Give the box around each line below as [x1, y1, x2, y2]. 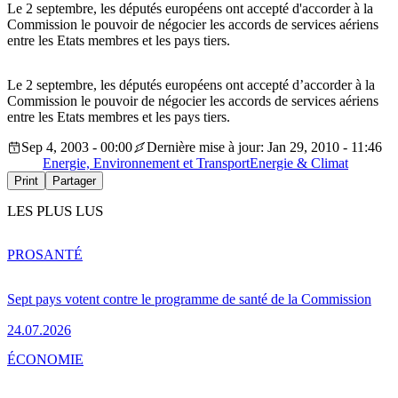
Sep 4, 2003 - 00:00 [21, 139, 132, 155]
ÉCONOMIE [7, 351, 84, 367]
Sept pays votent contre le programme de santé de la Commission [7, 291, 371, 306]
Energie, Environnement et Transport [43, 155, 250, 171]
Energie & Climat [250, 155, 348, 171]
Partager [52, 174, 96, 188]
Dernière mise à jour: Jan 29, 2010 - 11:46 [147, 139, 382, 155]
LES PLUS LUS [7, 203, 103, 220]
